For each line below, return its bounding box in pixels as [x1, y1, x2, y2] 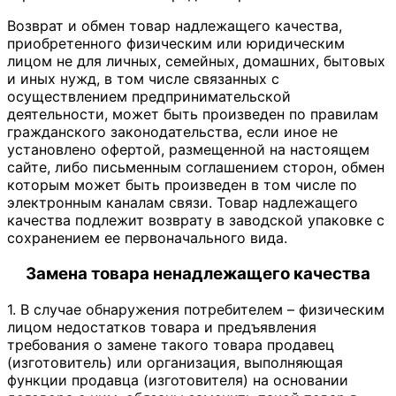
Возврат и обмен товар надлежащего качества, [7, 17, 342, 35]
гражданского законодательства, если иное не [7, 123, 338, 141]
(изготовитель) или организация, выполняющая [7, 353, 343, 371]
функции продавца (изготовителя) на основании [7, 370, 348, 389]
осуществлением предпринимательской [7, 88, 291, 106]
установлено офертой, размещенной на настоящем [7, 141, 369, 159]
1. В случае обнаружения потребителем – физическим [7, 300, 385, 318]
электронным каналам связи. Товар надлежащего [7, 194, 358, 212]
